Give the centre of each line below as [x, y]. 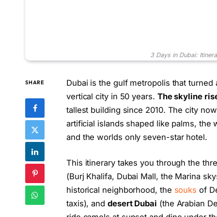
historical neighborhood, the [120, 190]
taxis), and [87, 204]
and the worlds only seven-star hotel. [137, 137]
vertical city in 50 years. [112, 96]
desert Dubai [132, 204]
